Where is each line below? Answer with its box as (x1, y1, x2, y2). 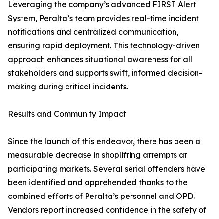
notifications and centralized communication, (8, 27, 178, 37)
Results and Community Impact (8, 109, 126, 119)
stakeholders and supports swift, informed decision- (8, 68, 202, 78)
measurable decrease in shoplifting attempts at (8, 150, 187, 160)
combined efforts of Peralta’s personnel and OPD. (8, 191, 195, 201)
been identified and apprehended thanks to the (8, 177, 188, 188)
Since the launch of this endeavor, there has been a (8, 136, 200, 147)
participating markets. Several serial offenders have (8, 164, 205, 174)
